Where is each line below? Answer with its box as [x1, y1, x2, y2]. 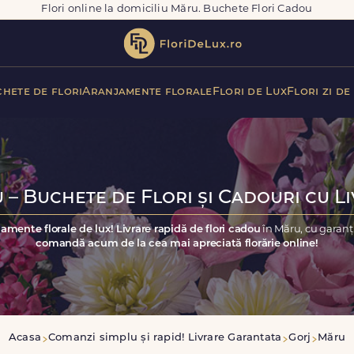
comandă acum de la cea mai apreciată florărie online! [36, 238, 318, 249]
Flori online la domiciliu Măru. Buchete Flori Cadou [41, 4, 313, 14]
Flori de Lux [212, 85, 288, 98]
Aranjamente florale [82, 85, 213, 98]
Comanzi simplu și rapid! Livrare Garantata [48, 333, 282, 343]
